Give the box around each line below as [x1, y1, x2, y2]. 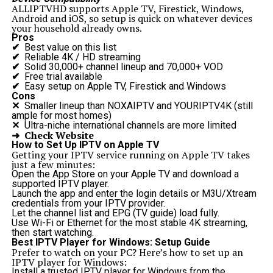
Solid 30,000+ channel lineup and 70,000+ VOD [24, 61, 223, 73]
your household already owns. [11, 21, 142, 35]
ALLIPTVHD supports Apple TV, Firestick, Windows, [11, 2, 244, 15]
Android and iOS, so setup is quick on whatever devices [11, 12, 252, 25]
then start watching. [11, 227, 94, 238]
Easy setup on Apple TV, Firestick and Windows [24, 80, 226, 92]
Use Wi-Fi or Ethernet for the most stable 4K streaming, [11, 217, 247, 229]
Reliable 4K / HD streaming [24, 51, 141, 63]
